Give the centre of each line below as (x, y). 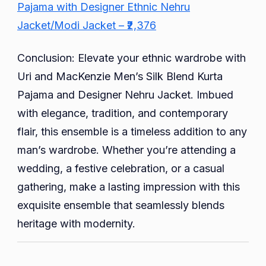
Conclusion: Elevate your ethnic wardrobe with (132, 58)
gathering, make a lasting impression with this (129, 187)
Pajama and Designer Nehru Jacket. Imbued (125, 95)
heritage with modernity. (76, 224)
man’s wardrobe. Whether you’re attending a (126, 150)
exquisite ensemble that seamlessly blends (121, 205)
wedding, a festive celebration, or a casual (121, 169)
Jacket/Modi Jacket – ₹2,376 (87, 26)
